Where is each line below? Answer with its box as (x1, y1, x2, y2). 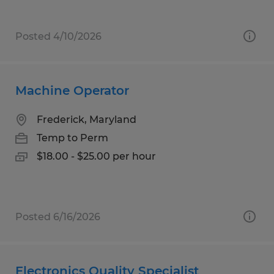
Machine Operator (15, 83, 129, 98)
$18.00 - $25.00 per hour (37, 150, 156, 162)
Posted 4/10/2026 (15, 30, 102, 42)
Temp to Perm (37, 131, 108, 144)
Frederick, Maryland (37, 113, 136, 125)
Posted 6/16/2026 (15, 210, 100, 223)
